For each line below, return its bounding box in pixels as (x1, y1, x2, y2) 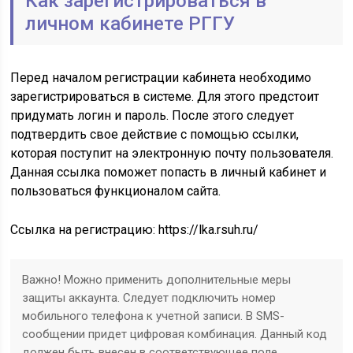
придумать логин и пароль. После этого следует (10, 108, 295, 123)
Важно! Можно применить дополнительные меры (22, 273, 292, 287)
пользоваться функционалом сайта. (10, 184, 221, 199)
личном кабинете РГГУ (25, 13, 236, 35)
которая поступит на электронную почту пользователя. (10, 146, 334, 161)
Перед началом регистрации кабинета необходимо (10, 70, 312, 85)
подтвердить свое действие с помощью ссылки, (10, 127, 299, 142)
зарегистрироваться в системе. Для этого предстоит (10, 89, 320, 104)
